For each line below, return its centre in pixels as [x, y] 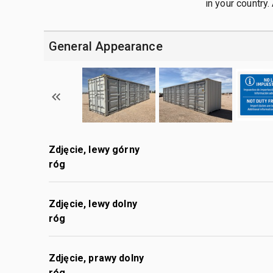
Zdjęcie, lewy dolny [93, 204]
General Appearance [106, 46]
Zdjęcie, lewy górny [94, 149]
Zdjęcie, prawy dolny [96, 258]
